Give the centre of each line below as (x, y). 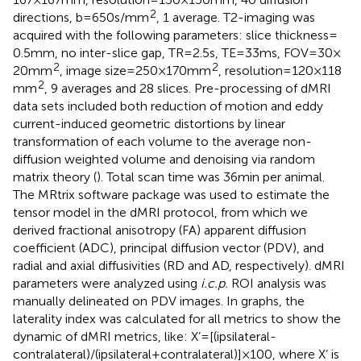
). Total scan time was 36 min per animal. (211, 177)
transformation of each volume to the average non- (162, 142)
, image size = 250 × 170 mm (135, 71)
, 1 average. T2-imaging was (236, 18)
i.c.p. (214, 284)
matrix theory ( (55, 177)
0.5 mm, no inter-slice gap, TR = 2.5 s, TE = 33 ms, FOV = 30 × (177, 53)
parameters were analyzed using (107, 284)
